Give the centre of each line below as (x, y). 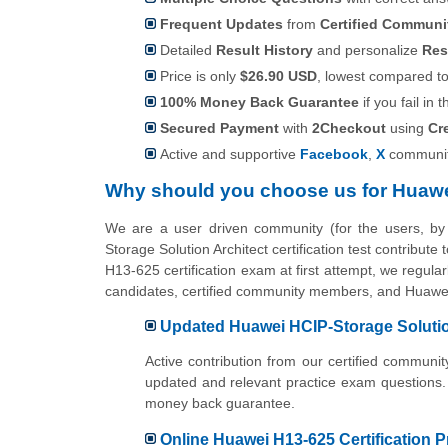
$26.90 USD (278, 76)
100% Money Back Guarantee (259, 102)
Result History (264, 50)
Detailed (188, 50)
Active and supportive (230, 154)
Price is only (200, 76)
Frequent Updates (221, 24)
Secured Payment (219, 128)
